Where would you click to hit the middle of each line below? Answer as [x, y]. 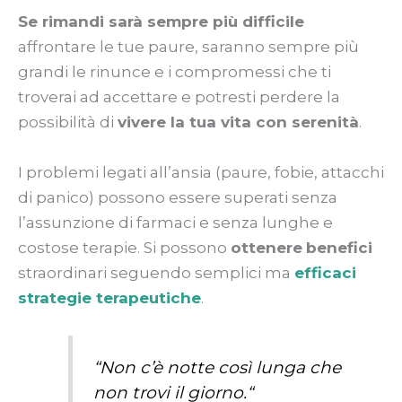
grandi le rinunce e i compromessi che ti [175, 72]
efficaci [325, 272]
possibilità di [68, 122]
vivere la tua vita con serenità [238, 122]
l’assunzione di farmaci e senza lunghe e [175, 222]
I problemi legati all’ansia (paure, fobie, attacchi [201, 172]
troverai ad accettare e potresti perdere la [179, 97]
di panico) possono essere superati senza [178, 197]
